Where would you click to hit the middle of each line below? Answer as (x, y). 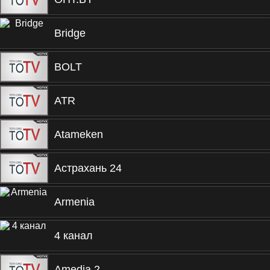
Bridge (70, 33)
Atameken (79, 134)
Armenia (74, 202)
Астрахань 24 (88, 168)
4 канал (74, 236)
